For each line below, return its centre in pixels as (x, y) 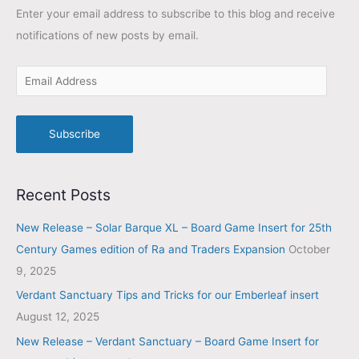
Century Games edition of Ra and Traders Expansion (151, 249)
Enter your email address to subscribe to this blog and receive (175, 13)
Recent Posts (63, 195)
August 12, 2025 (58, 317)
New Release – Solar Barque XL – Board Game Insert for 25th (174, 227)
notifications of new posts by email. (107, 35)
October (309, 249)
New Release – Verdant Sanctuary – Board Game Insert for (167, 341)
